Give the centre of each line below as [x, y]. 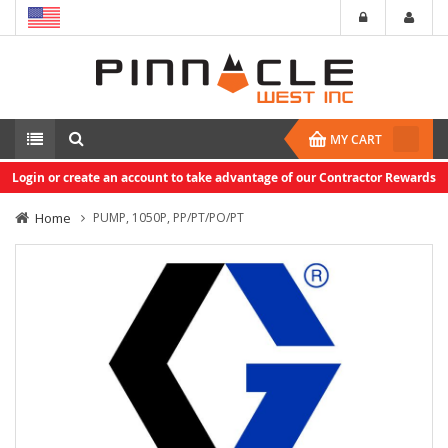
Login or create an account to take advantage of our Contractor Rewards [224, 177]
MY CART [356, 139]
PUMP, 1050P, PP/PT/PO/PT [168, 217]
